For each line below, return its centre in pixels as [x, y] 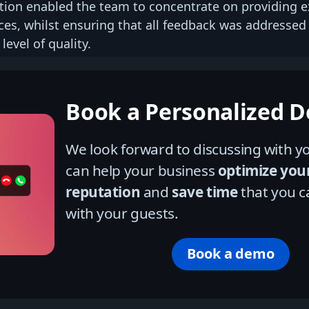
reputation [103, 191]
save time [205, 191]
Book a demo [231, 254]
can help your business [142, 170]
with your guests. [122, 213]
